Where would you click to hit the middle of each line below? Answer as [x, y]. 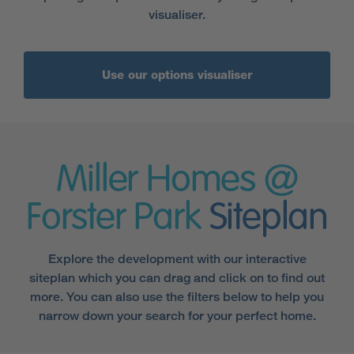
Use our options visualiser [177, 75]
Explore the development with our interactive [177, 258]
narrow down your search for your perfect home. [177, 315]
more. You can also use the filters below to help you [177, 296]
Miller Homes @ [177, 181]
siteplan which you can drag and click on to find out [177, 277]
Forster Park [113, 218]
